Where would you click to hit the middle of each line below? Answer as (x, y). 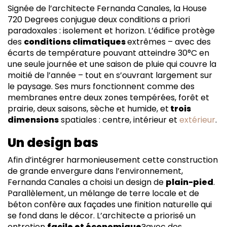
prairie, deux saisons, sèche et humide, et (88, 109)
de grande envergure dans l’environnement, (95, 171)
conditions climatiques (75, 42)
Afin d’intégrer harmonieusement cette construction (113, 160)
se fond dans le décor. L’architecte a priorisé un (102, 216)
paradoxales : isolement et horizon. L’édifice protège (111, 31)
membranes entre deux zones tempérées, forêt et (108, 98)
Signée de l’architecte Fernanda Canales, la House (107, 8)
